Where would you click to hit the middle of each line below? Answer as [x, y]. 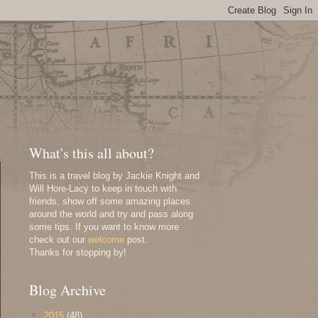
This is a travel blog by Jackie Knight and [114, 176]
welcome [106, 240]
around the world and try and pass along [111, 214]
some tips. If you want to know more [104, 227]
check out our [59, 240]
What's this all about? [92, 153]
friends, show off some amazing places [110, 201]
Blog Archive [67, 290]
